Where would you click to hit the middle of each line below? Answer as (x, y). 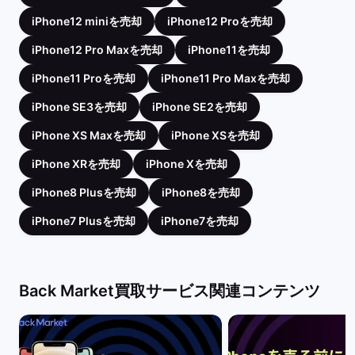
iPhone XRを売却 (76, 163)
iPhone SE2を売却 (200, 106)
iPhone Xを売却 (187, 163)
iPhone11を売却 (229, 49)
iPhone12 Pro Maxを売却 (97, 49)
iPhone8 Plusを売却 (84, 192)
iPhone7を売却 (200, 220)
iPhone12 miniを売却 (87, 21)
